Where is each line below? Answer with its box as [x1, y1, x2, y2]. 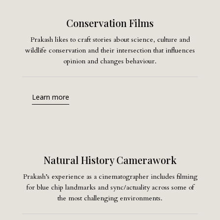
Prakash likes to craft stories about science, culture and [30, 34, 190, 44]
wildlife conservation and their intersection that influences [25, 45, 195, 55]
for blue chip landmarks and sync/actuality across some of [26, 183, 194, 192]
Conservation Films [66, 16, 154, 29]
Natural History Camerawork [43, 153, 177, 167]
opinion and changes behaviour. [63, 56, 157, 66]
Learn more [32, 92, 69, 102]
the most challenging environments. [57, 193, 163, 203]
